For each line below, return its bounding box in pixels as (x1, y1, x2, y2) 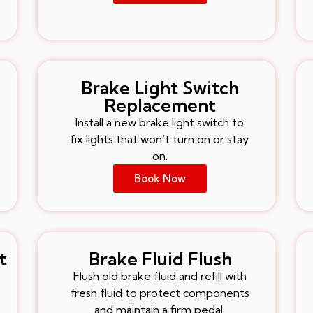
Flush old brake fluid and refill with (73, 268, 247, 283)
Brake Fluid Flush (88, 247, 232, 270)
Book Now (134, 171, 186, 185)
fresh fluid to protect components (70, 285, 249, 300)
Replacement (104, 94, 216, 116)
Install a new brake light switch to (75, 115, 245, 129)
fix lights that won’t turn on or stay (71, 131, 249, 146)
